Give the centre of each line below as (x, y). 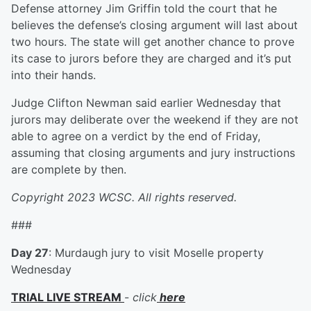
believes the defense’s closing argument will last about (154, 25)
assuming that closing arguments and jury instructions (153, 153)
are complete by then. (69, 170)
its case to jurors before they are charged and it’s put (151, 59)
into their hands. (53, 75)
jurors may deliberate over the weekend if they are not (155, 120)
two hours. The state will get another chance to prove (153, 42)
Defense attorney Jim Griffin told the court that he (144, 9)
